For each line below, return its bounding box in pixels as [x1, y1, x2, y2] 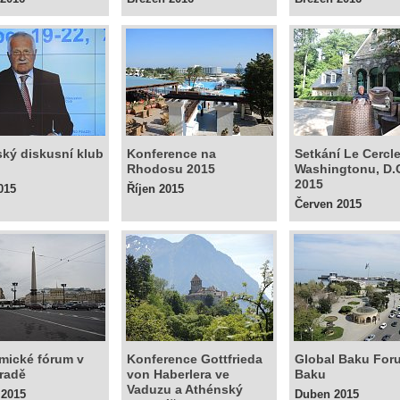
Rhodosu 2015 [127, 162, 215, 176]
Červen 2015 [295, 197, 362, 211]
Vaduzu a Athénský [127, 382, 243, 396]
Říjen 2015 [127, 182, 184, 196]
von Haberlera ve [127, 367, 229, 381]
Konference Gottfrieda [127, 352, 262, 366]
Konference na [127, 146, 216, 161]
